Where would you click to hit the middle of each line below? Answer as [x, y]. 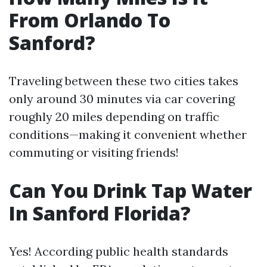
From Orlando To [90, 20]
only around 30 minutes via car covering [122, 99]
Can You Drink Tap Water [131, 190]
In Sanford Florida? [100, 213]
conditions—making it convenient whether [128, 134]
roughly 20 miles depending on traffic [114, 117]
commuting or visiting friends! [94, 152]
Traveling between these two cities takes [124, 81]
